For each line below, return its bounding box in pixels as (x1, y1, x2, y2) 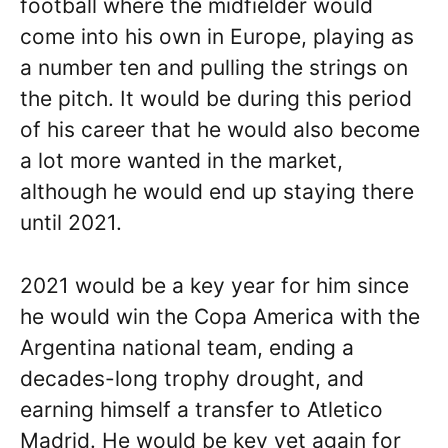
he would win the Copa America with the (20, 303, 420, 329)
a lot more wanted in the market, (20, 148, 343, 173)
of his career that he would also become (20, 117, 420, 142)
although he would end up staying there (20, 179, 414, 204)
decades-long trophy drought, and (20, 365, 364, 391)
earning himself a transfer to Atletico (20, 396, 383, 422)
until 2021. (20, 210, 122, 235)
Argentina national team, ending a (20, 334, 354, 360)
